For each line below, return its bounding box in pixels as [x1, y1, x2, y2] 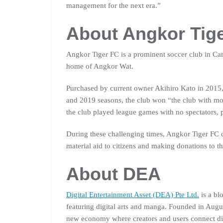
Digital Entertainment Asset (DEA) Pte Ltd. [66, 191, 199, 199]
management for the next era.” [66, 1, 161, 10]
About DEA [66, 164, 161, 185]
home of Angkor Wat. [66, 62, 133, 71]
